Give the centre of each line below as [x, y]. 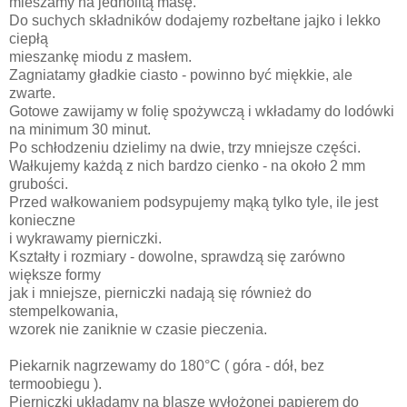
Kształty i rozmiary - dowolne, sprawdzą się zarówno [177, 257]
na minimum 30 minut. [80, 130]
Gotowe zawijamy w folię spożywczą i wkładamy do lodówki [203, 112]
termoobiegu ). [55, 384]
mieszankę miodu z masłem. [102, 57]
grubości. [40, 184]
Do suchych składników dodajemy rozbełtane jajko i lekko [195, 21]
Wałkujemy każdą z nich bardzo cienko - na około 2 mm [187, 166]
